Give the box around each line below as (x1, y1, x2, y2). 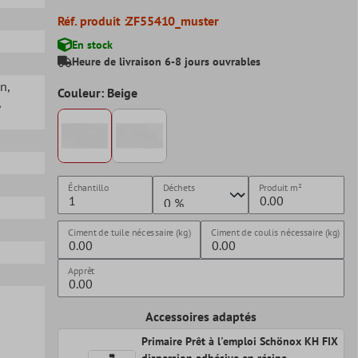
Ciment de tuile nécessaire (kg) (67, 226, 191, 239)
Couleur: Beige (57, 84, 137, 101)
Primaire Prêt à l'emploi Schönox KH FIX (141, 334, 338, 349)
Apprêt (67, 265, 94, 277)
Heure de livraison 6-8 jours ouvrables (71, 54, 261, 69)
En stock (71, 37, 113, 52)
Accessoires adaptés (145, 308, 257, 325)
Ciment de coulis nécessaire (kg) (211, 226, 340, 239)
